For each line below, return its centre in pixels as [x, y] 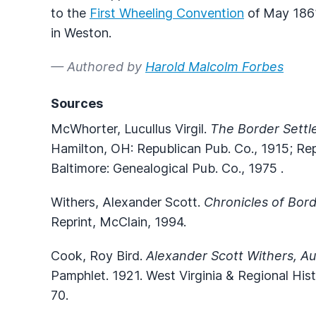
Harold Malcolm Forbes [214, 66]
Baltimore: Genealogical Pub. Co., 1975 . [167, 168]
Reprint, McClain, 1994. [119, 221]
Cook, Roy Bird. [98, 255]
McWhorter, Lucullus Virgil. [130, 128]
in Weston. [81, 32]
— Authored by [98, 66]
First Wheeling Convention [167, 13]
